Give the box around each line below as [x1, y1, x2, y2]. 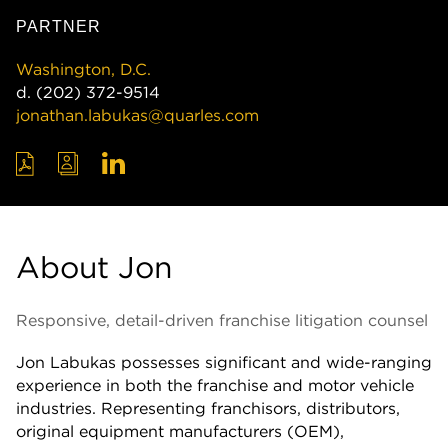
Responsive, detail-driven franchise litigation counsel [16, 309, 428, 330]
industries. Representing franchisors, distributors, [16, 397, 400, 418]
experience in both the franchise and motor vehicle [16, 374, 414, 395]
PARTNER [16, 18, 101, 36]
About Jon [16, 249, 172, 287]
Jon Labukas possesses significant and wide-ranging [16, 351, 432, 372]
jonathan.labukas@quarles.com [16, 105, 259, 126]
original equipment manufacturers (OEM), [16, 420, 344, 441]
